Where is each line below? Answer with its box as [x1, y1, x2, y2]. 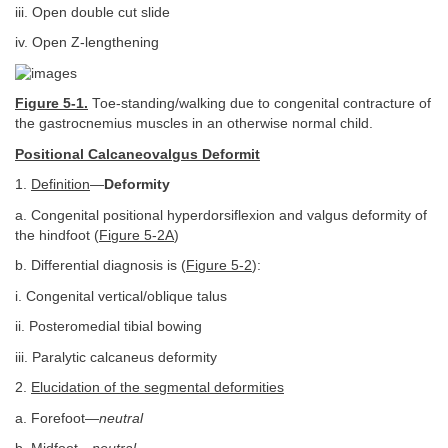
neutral [99, 410, 143, 426]
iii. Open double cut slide [15, 4, 170, 20]
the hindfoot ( [15, 227, 99, 243]
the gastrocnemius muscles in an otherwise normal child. [15, 116, 373, 132]
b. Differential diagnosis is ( [15, 258, 186, 274]
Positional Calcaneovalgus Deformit [15, 146, 260, 162]
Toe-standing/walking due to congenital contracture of [88, 96, 431, 112]
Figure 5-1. [15, 96, 88, 112]
